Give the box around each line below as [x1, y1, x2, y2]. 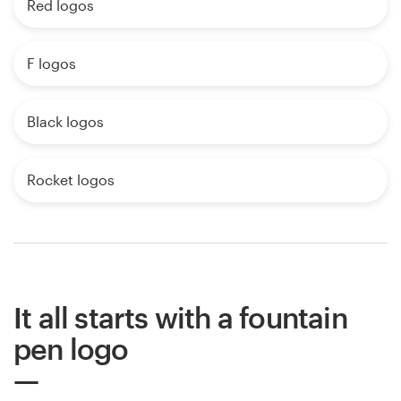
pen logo [13, 332, 129, 366]
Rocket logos [27, 171, 115, 189]
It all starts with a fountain [13, 301, 347, 335]
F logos [27, 55, 76, 73]
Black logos [27, 113, 104, 131]
